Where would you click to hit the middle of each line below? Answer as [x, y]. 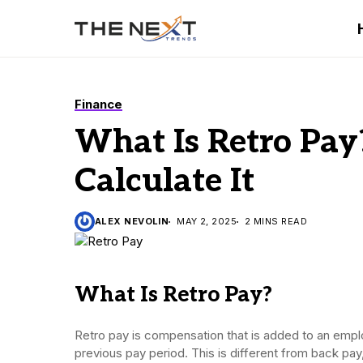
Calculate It [164, 181]
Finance [98, 104]
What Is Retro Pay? [173, 295]
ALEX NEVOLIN [132, 221]
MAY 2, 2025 [207, 221]
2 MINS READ [276, 221]
